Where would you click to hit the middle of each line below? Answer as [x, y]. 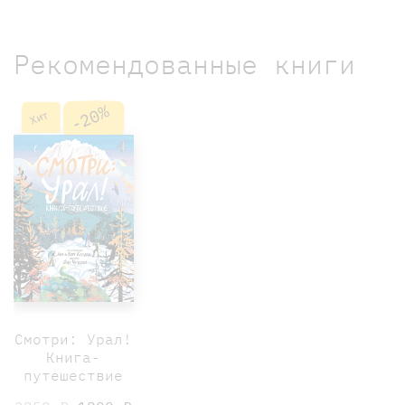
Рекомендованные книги [184, 63]
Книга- [74, 358]
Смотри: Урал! [74, 339]
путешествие [74, 376]
